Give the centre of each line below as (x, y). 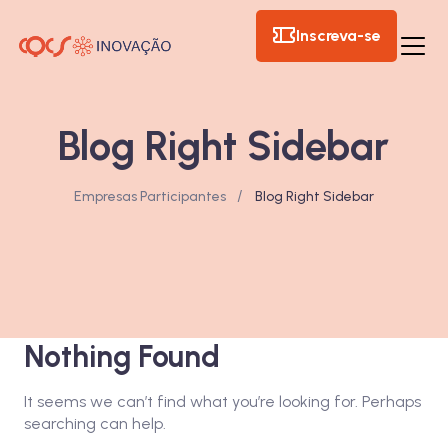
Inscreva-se (339, 35)
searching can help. (94, 423)
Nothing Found (121, 356)
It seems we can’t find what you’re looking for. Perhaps (222, 401)
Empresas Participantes (151, 196)
